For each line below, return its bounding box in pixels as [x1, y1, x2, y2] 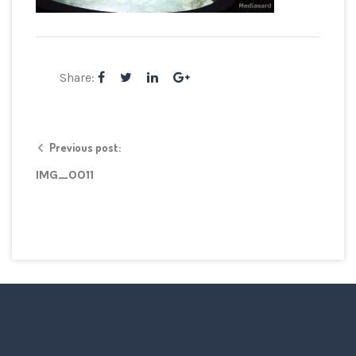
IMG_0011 [36, 167, 94, 182]
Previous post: [49, 141, 121, 154]
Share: [60, 70, 98, 85]
